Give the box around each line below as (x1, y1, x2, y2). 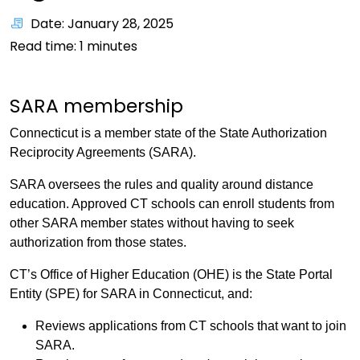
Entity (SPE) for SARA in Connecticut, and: (10, 287, 252, 301)
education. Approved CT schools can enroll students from (10, 197, 334, 211)
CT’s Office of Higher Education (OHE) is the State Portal (10, 268, 333, 281)
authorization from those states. (10, 235, 186, 249)
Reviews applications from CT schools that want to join (35, 319, 346, 333)
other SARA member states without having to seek (10, 216, 294, 230)
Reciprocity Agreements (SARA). (10, 145, 196, 159)
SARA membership (10, 92, 183, 119)
